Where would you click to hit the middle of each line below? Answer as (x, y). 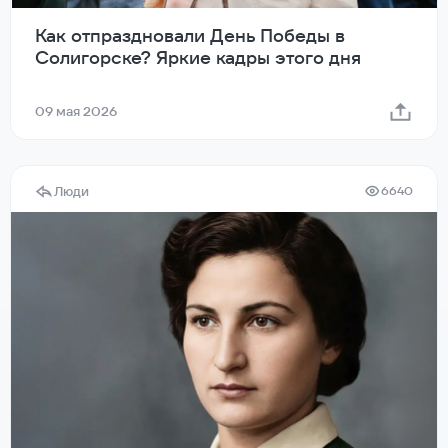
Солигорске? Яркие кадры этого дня (198, 57)
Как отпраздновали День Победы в (190, 35)
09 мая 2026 (76, 111)
